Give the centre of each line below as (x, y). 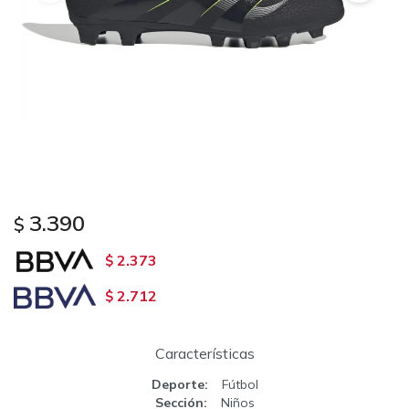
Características (204, 353)
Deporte (178, 384)
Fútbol (240, 384)
